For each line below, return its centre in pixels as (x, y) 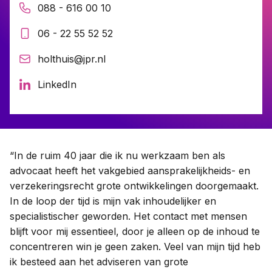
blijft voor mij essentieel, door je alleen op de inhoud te (135, 232)
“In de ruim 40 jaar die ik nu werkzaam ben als (117, 156)
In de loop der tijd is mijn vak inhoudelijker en (113, 201)
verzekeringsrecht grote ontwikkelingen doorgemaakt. (134, 186)
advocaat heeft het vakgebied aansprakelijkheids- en (130, 171)
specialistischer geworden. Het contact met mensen (128, 216)
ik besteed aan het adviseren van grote (99, 262)
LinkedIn (57, 85)
